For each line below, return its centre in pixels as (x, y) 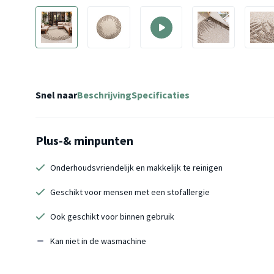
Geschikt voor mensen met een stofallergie (130, 192)
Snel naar (56, 95)
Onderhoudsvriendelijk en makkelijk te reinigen (136, 168)
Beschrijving (104, 95)
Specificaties (161, 95)
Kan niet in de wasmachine (98, 241)
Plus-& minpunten (84, 141)
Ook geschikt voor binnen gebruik (112, 217)
